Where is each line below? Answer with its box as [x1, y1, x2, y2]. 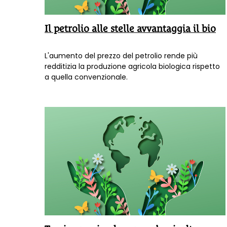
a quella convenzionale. [45, 72, 128, 83]
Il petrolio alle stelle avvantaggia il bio [45, 23, 216, 34]
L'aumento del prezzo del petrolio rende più [45, 51, 198, 61]
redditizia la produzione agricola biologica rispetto [45, 61, 220, 72]
